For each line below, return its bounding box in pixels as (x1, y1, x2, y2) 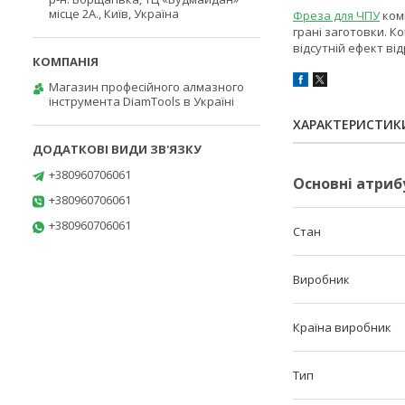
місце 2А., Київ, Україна (49, 5, 179, 22)
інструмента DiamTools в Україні (49, 93, 234, 109)
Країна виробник (293, 319, 391, 336)
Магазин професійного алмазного (49, 79, 244, 95)
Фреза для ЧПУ (293, 7, 380, 24)
